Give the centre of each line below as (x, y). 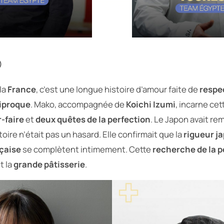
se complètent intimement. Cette (87, 149)
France (22, 89)
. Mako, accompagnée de (78, 104)
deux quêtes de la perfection (93, 119)
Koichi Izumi (151, 104)
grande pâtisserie (49, 164)
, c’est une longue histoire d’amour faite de (118, 89)
